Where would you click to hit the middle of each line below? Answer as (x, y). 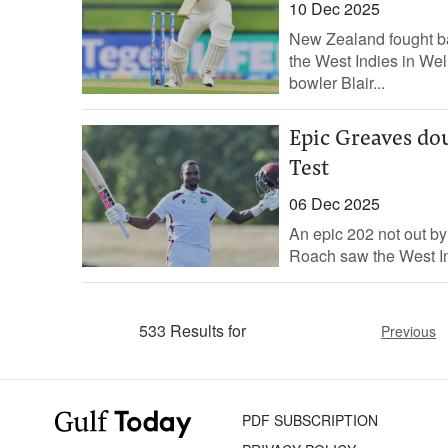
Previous (409, 331)
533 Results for (193, 330)
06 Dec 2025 (334, 203)
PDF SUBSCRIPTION (310, 420)
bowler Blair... (336, 82)
